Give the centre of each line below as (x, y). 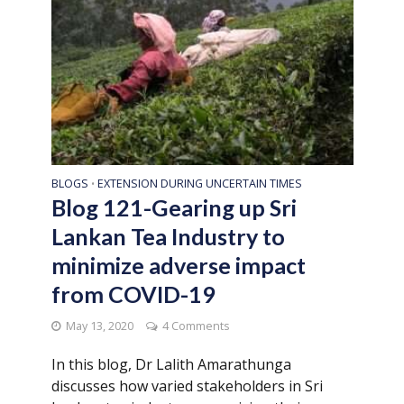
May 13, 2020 (99, 326)
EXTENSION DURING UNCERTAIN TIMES (199, 184)
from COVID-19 (133, 294)
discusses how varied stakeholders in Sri (187, 386)
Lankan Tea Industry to (168, 237)
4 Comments (195, 326)
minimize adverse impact (178, 266)
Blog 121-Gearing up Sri (174, 208)
